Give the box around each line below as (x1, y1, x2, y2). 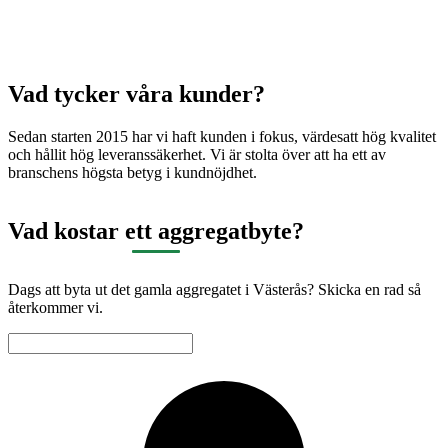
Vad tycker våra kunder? (8, 81, 265, 108)
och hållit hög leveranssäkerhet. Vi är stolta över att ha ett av (8, 146, 386, 164)
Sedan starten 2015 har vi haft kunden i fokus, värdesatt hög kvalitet (8, 128, 436, 146)
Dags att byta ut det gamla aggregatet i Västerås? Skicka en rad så (8, 281, 421, 299)
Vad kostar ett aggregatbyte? (8, 218, 304, 245)
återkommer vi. (8, 299, 103, 317)
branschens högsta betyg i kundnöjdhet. (8, 164, 257, 182)
